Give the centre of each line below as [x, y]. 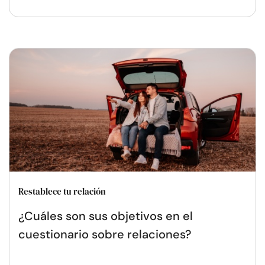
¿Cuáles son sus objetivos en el [106, 216]
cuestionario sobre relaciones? [105, 234]
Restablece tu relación [62, 191]
